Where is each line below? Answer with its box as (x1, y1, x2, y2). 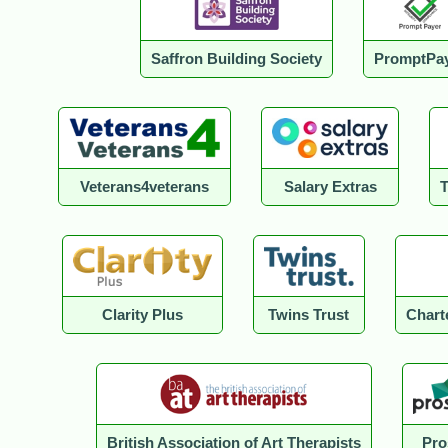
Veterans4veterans (80, 179, 209, 196)
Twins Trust (268, 307, 350, 324)
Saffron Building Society (151, 51, 322, 68)
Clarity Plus (102, 307, 183, 324)
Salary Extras (283, 179, 377, 196)
